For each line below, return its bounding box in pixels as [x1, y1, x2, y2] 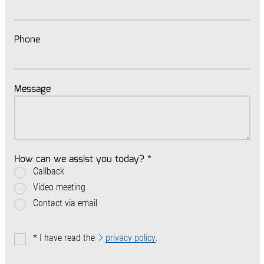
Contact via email [32, 197, 97, 209]
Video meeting [32, 181, 85, 193]
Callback [32, 166, 64, 177]
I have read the [39, 232, 97, 244]
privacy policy [105, 232, 156, 244]
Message [14, 81, 51, 97]
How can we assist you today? [14, 152, 147, 167]
